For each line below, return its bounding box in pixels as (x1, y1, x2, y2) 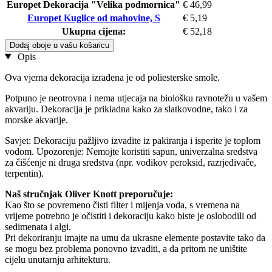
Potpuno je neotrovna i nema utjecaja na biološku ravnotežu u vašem (5, 92, 267, 103)
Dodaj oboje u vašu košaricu (10, 40, 109, 50)
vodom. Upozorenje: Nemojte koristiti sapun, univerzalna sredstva (5, 146, 257, 157)
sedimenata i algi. (5, 221, 71, 232)
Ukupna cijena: (61, 25, 126, 36)
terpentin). (5, 168, 44, 178)
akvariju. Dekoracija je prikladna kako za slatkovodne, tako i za (5, 103, 248, 114)
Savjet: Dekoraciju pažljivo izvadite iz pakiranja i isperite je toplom (5, 135, 260, 146)
